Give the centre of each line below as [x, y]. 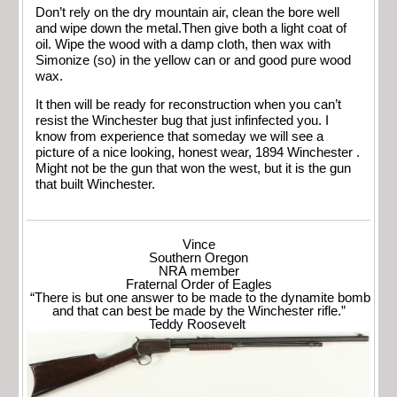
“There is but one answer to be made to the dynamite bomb [198, 297]
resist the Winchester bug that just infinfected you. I [182, 121]
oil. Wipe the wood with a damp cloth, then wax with [183, 44]
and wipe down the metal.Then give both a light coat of [191, 28]
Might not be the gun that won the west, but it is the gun [193, 169]
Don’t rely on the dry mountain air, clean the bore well [187, 12]
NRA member [198, 271]
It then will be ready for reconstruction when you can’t [188, 105]
